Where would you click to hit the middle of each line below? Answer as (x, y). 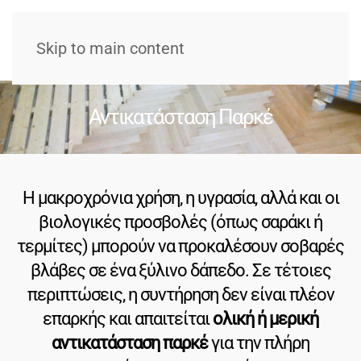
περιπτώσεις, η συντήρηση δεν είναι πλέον (180, 295)
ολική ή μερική (266, 319)
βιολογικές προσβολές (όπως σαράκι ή (180, 222)
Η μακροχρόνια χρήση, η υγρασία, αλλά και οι (180, 198)
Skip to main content (110, 48)
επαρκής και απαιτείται (128, 319)
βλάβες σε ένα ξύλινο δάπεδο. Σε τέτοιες (180, 270)
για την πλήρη (259, 343)
